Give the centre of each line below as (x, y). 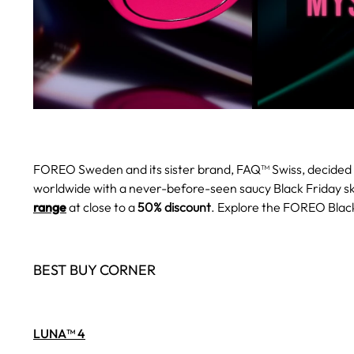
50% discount (174, 207)
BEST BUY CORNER (94, 269)
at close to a (102, 207)
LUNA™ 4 (59, 333)
